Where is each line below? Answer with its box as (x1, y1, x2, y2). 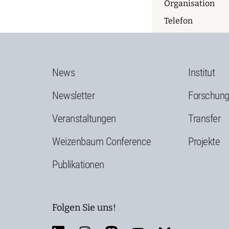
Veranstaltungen (52, 112, 116, 125)
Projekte (188, 135, 220, 148)
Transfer (188, 112, 221, 125)
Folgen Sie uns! (52, 202, 116, 214)
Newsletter (52, 89, 95, 102)
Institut (188, 66, 215, 79)
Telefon (164, 16, 193, 26)
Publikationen (52, 158, 104, 171)
